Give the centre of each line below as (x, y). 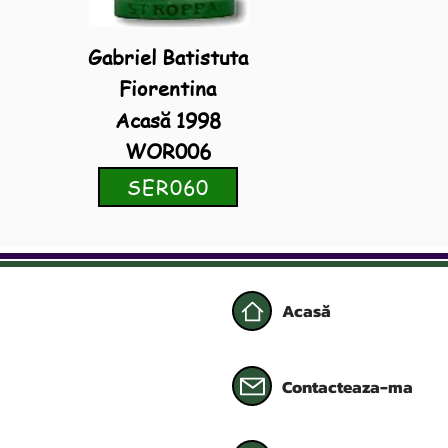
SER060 (167, 187)
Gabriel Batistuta (167, 57)
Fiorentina (167, 88)
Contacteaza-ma (347, 387)
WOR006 (167, 151)
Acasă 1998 (167, 120)
